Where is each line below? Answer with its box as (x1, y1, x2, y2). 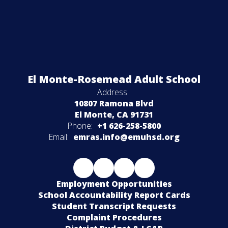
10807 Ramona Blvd (74, 97, 154, 109)
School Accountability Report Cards (38, 189, 190, 201)
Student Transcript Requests (52, 200, 176, 212)
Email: (48, 131, 69, 142)
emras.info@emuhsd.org (73, 131, 180, 142)
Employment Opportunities (56, 178, 172, 189)
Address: (97, 86, 129, 98)
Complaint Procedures (66, 211, 162, 223)
